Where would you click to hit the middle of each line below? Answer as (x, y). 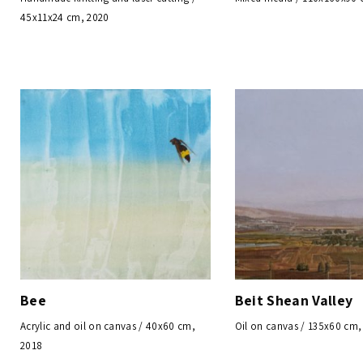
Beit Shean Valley (294, 300)
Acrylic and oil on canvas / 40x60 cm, (108, 326)
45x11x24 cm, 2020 (65, 17)
